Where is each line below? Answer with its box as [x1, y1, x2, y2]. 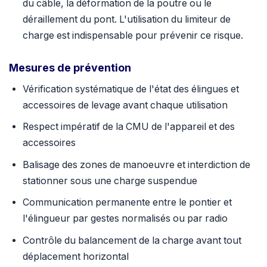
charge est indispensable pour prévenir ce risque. [22, 29, 243, 41]
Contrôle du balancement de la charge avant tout [22, 234, 241, 246]
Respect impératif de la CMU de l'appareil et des [22, 121, 235, 133]
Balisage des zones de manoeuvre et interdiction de [22, 159, 250, 170]
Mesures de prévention [9, 61, 131, 74]
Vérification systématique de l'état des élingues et [22, 83, 239, 95]
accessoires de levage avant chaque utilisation [22, 100, 228, 111]
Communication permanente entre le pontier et [22, 197, 232, 209]
